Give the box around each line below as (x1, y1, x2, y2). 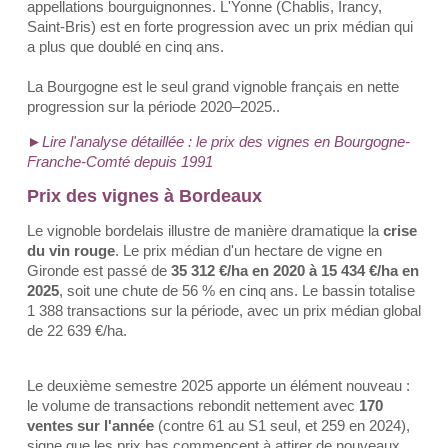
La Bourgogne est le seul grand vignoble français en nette (27, 78, 399, 95)
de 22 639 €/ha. (27, 322, 127, 339)
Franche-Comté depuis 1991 (27, 153, 213, 170)
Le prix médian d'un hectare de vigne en (123, 242, 382, 259)
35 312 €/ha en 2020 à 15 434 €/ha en (171, 262, 419, 279)
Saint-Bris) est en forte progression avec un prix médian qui (27, 18, 413, 35)
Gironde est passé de (27, 262, 171, 279)
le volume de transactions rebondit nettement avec (27, 397, 359, 414)
